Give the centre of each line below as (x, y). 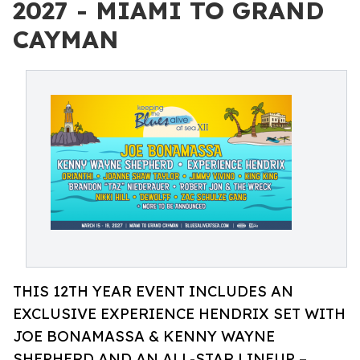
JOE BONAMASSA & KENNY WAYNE (144, 336)
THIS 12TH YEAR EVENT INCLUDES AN (153, 291)
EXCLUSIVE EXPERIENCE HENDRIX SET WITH (179, 314)
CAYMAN (66, 39)
